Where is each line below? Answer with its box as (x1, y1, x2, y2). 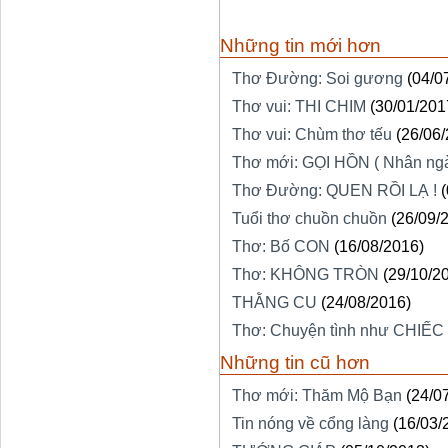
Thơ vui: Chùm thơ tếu (232, 126, 392, 144)
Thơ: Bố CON (232, 238, 330, 256)
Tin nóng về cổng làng (232, 415, 389, 433)
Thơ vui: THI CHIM (232, 98, 366, 116)
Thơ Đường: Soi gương (232, 70, 403, 88)
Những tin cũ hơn (220, 352, 370, 374)
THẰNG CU (232, 294, 317, 312)
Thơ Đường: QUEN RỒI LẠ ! (232, 182, 437, 200)
